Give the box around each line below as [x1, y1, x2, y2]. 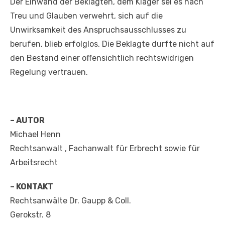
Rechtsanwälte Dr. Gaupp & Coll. [10, 196, 131, 206]
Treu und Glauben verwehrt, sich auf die [10, 11, 163, 21]
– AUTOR [10, 116, 45, 126]
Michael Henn [10, 130, 61, 140]
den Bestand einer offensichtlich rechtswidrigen [10, 53, 194, 63]
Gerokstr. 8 [10, 210, 51, 220]
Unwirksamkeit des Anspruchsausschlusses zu [10, 25, 186, 35]
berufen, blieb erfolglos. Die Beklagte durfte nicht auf [10, 39, 214, 49]
